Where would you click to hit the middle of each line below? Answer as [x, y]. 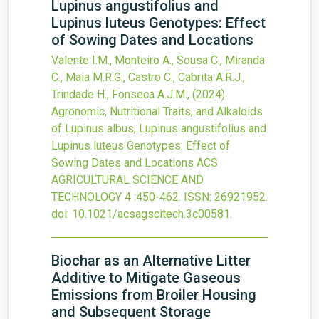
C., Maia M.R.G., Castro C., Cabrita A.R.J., [148, 77]
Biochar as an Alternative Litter [151, 261]
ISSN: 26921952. [226, 197]
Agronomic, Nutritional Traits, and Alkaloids [157, 111]
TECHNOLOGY [87, 197]
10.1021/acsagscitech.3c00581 [151, 214]
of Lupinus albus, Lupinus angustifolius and [159, 129]
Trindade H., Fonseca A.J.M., [122, 94]
